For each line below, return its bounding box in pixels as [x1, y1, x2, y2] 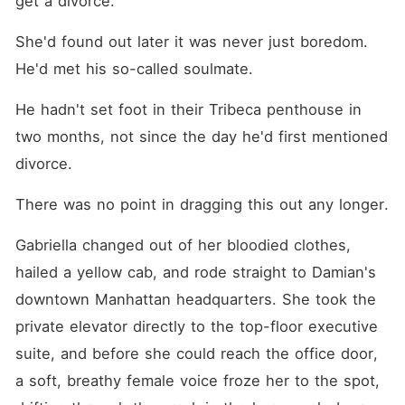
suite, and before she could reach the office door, [14, 344, 378, 363]
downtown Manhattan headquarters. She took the [14, 290, 376, 308]
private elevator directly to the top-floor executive [14, 317, 378, 335]
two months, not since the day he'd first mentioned [14, 127, 388, 146]
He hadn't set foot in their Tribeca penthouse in [14, 100, 362, 118]
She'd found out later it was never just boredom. [14, 33, 368, 51]
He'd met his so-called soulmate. [14, 60, 253, 78]
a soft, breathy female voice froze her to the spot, [14, 372, 380, 390]
